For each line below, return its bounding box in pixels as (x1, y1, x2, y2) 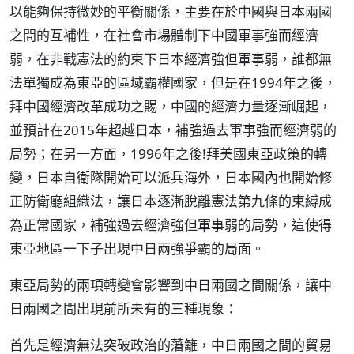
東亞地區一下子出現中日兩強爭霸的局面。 (9, 239, 265, 258)
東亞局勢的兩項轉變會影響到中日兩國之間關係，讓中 (9, 276, 332, 294)
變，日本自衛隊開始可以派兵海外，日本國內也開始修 (9, 168, 332, 186)
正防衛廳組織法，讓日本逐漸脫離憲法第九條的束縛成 (9, 192, 332, 210)
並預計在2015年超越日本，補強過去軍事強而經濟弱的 (9, 121, 337, 139)
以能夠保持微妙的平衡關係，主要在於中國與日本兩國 (9, 2, 332, 21)
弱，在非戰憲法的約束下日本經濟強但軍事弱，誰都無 (9, 50, 332, 68)
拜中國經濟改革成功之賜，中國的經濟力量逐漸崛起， (9, 97, 332, 115)
